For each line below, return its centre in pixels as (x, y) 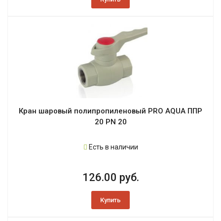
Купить (110, 200)
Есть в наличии (112, 147)
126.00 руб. (110, 178)
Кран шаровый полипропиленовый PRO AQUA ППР (110, 111)
